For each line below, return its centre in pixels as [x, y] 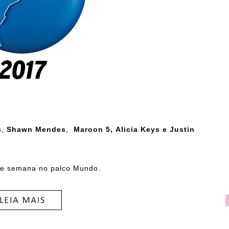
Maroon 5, [93, 130]
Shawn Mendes [36, 130]
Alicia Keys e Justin [155, 130]
